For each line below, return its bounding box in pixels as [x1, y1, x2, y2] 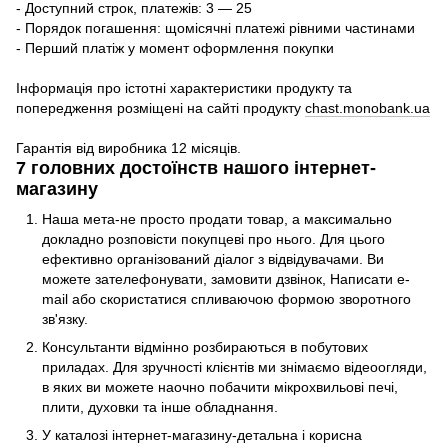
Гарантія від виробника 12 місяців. [16, 140, 241, 157]
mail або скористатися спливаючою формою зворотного [42, 290, 411, 307]
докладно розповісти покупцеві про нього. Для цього [42, 230, 385, 247]
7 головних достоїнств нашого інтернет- [16, 158, 376, 179]
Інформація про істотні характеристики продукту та [16, 80, 352, 97]
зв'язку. [42, 310, 88, 327]
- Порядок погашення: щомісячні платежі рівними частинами [16, 20, 415, 37]
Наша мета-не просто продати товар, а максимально [42, 210, 392, 227]
